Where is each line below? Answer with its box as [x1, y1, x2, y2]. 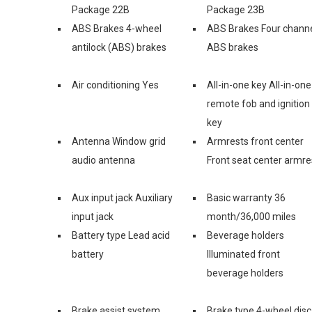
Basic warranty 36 [207, 192, 286, 203]
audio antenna [72, 154, 135, 166]
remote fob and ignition [207, 97, 310, 109]
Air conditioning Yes [72, 79, 159, 91]
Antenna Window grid [72, 135, 166, 147]
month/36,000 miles [207, 210, 296, 222]
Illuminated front [207, 248, 280, 260]
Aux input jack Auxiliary [72, 192, 173, 203]
